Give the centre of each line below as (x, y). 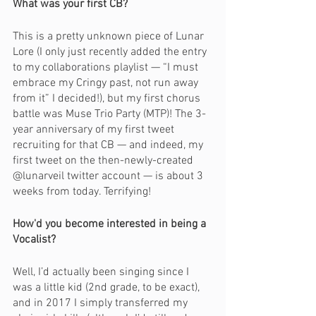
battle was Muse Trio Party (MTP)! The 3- (109, 114)
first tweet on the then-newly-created (104, 161)
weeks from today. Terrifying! (82, 192)
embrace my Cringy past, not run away (107, 83)
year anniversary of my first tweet (95, 130)
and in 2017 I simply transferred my (102, 303)
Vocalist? (34, 240)
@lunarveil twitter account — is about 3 (109, 176)
